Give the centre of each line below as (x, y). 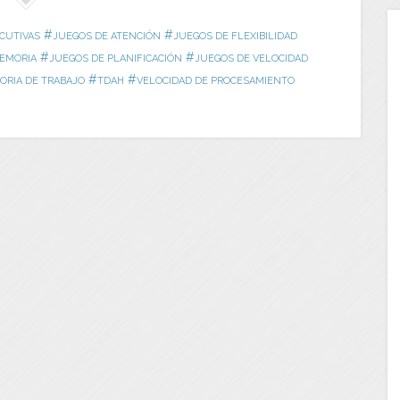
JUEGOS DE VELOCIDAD (251, 59)
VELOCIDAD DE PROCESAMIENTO (215, 81)
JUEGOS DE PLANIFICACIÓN (115, 59)
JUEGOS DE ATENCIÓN (106, 37)
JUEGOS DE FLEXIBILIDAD (235, 37)
